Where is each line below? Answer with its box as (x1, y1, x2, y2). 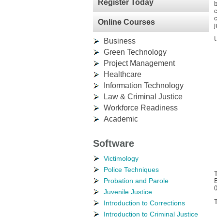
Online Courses (98, 18, 155, 26)
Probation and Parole (104, 177, 169, 185)
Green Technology (104, 48, 167, 56)
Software (93, 138, 134, 149)
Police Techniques (104, 166, 159, 173)
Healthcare (104, 70, 141, 78)
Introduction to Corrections (104, 199, 185, 207)
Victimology (104, 155, 139, 162)
